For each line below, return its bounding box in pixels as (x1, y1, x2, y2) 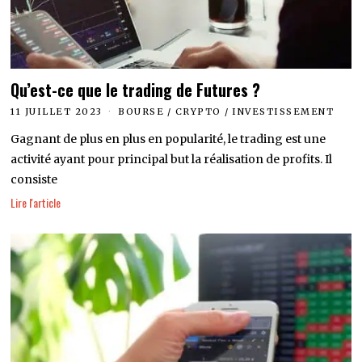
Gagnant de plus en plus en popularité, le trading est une (11, 132, 326, 147)
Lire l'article (11, 194, 61, 212)
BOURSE (118, 106, 165, 118)
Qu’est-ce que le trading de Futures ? (11, 78, 261, 103)
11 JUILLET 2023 (11, 106, 103, 118)
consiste (11, 172, 58, 187)
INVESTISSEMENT (232, 106, 335, 118)
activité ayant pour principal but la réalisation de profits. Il (11, 152, 333, 167)
